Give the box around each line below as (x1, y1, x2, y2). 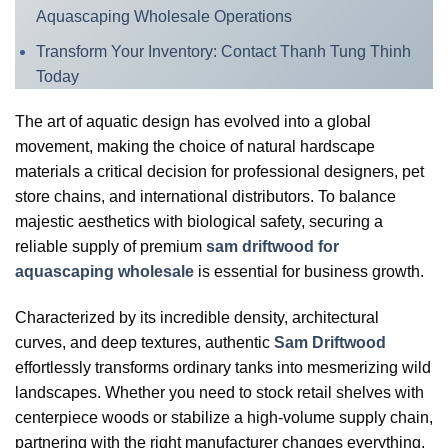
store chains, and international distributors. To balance (15, 188, 396, 206)
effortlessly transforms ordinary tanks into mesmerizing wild (15, 359, 431, 377)
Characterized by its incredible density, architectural (15, 309, 379, 327)
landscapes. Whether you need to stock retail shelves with (15, 384, 424, 402)
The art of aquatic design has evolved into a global (15, 113, 371, 131)
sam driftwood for (202, 238, 339, 256)
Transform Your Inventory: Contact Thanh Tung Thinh (35, 42, 411, 60)
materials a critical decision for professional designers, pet (15, 163, 424, 181)
